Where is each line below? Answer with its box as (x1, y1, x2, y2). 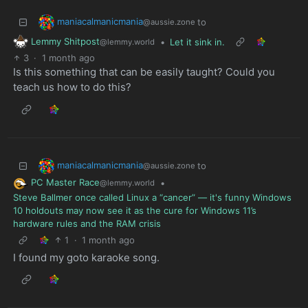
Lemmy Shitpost (31, 35, 100, 47)
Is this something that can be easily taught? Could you (12, 65, 275, 79)
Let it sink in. (170, 36, 225, 47)
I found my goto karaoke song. (12, 250, 159, 264)
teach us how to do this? (12, 80, 131, 94)
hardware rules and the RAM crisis (12, 218, 161, 230)
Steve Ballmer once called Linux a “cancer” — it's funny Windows (12, 192, 291, 203)
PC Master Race (31, 177, 100, 188)
